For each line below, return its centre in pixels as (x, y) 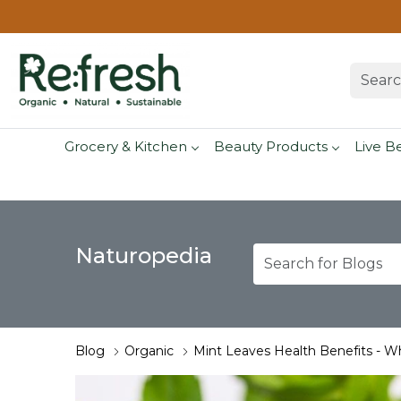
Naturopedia (144, 256)
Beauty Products (270, 146)
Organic (149, 351)
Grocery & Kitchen (125, 146)
